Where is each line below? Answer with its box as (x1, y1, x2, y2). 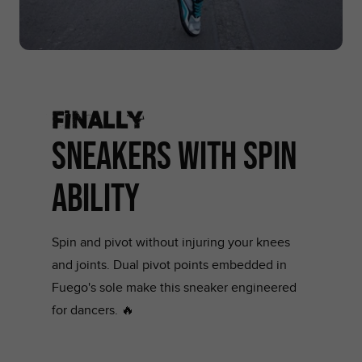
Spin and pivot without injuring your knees (52, 234, 290, 250)
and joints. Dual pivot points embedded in (52, 257, 287, 273)
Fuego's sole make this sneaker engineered (52, 280, 297, 296)
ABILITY (52, 175, 140, 220)
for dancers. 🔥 (52, 302, 134, 318)
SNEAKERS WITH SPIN (52, 133, 297, 178)
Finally (52, 100, 145, 135)
